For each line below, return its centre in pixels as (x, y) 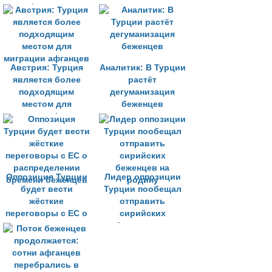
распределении (46, 226)
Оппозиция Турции (46, 177)
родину (142, 238)
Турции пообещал (142, 189)
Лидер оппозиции (142, 177)
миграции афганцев (46, 116)
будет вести (46, 189)
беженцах (46, 19)
